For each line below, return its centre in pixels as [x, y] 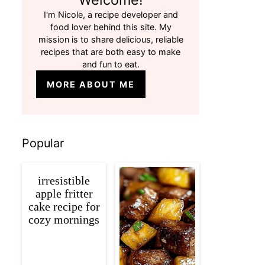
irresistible [64, 181]
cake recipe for [64, 207]
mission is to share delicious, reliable [111, 40]
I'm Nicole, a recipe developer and [111, 15]
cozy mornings [64, 220]
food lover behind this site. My [111, 27]
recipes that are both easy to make [111, 52]
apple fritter [64, 194]
